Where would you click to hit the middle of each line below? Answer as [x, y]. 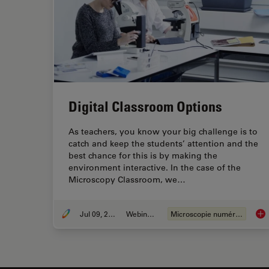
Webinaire [150, 214]
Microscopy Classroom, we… [127, 180]
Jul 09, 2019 [111, 214]
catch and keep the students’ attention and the [163, 144]
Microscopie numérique [239, 214]
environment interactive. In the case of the [155, 168]
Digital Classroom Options [145, 106]
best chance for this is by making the [143, 156]
